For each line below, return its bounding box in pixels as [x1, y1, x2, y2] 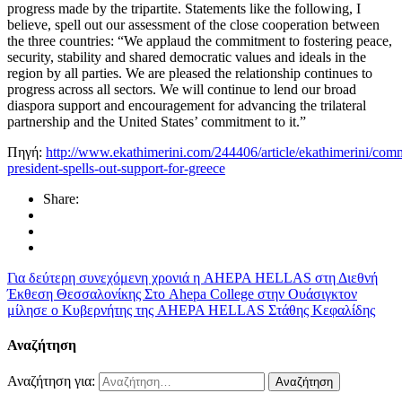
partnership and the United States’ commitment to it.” [7, 113, 306, 129]
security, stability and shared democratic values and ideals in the [7, 48, 366, 65]
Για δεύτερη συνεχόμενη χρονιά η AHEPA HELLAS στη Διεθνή [7, 269, 378, 285]
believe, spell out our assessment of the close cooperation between [7, 16, 380, 32]
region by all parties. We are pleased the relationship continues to [7, 65, 372, 81]
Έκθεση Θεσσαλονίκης [7, 285, 144, 301]
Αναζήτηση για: [7, 373, 95, 389]
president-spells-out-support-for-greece [7, 160, 225, 176]
